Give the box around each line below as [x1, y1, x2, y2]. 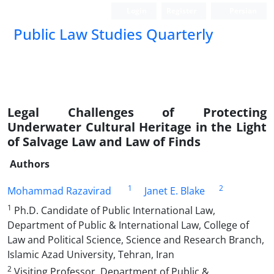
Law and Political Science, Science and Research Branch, [7, 233, 264, 246]
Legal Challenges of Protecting [7, 104, 267, 120]
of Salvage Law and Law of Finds [7, 133, 201, 150]
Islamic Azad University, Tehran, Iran [7, 248, 174, 261]
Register [166, 6, 197, 16]
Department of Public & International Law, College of [7, 218, 249, 232]
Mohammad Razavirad [7, 184, 111, 198]
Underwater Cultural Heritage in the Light [7, 119, 267, 135]
